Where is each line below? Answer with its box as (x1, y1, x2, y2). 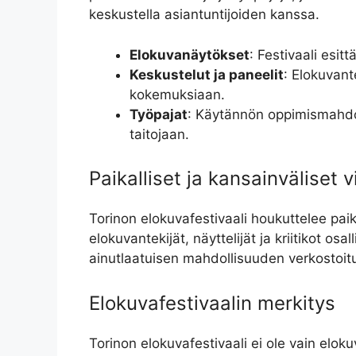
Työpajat (130, 106, 188, 122)
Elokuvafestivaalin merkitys (89, 291, 335, 315)
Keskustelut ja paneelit (130, 66, 284, 83)
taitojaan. (130, 126, 189, 142)
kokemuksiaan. (130, 86, 225, 103)
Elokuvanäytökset (130, 46, 250, 63)
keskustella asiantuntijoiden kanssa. (89, 6, 319, 23)
